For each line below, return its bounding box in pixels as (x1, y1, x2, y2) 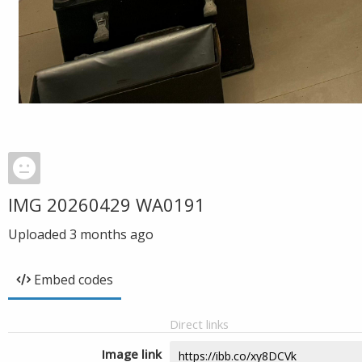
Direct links (170, 316, 229, 332)
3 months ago (69, 225, 154, 243)
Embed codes (34, 271, 113, 288)
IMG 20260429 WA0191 (8, 192, 205, 217)
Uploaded (8, 225, 69, 243)
